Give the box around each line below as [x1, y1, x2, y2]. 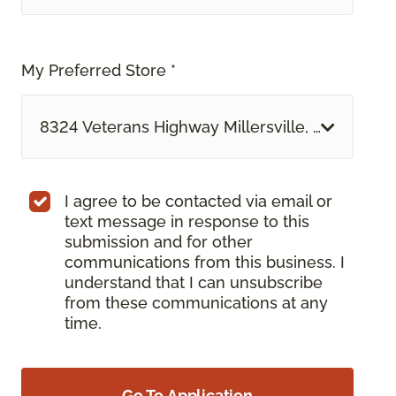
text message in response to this [65, 212, 309, 232]
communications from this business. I [65, 253, 345, 272]
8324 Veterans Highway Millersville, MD [40, 118, 339, 137]
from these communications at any [65, 293, 328, 313]
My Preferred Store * [21, 61, 176, 80]
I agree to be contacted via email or [65, 192, 332, 211]
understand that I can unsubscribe [65, 273, 323, 293]
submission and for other [65, 232, 253, 252]
